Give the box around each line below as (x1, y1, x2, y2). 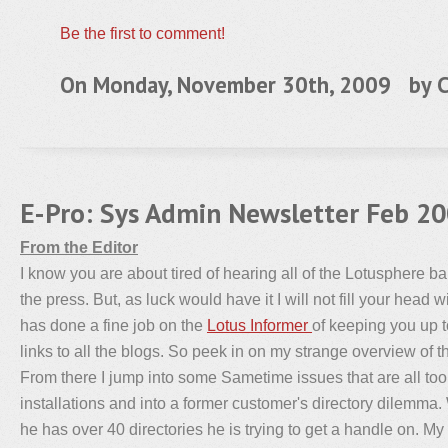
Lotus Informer (207, 316, 312, 334)
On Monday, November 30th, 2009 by (60, 70, 437, 99)
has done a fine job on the (20, 316, 207, 334)
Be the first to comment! (60, 24, 225, 42)
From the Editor (20, 238, 138, 256)
